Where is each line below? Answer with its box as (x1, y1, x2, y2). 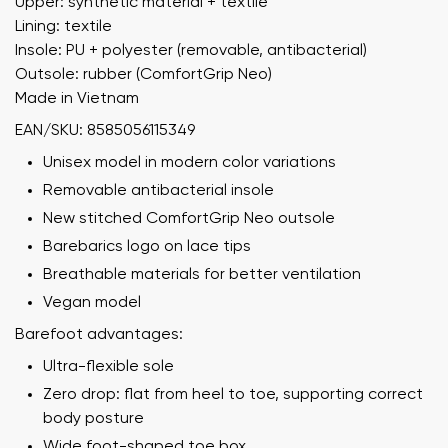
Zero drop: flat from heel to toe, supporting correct (43, 386, 423, 403)
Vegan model (43, 294, 141, 311)
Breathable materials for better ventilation (43, 266, 361, 283)
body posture (43, 410, 144, 427)
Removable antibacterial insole (43, 182, 274, 199)
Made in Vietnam (15, 90, 139, 107)
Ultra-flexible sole (43, 358, 174, 375)
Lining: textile (15, 18, 112, 35)
